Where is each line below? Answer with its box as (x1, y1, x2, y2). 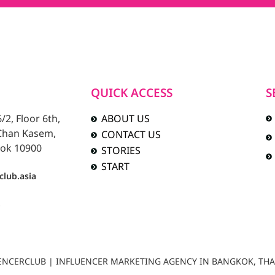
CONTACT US (101, 128, 161, 143)
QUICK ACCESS (90, 85, 172, 103)
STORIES (101, 144, 141, 159)
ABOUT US (101, 112, 150, 127)
